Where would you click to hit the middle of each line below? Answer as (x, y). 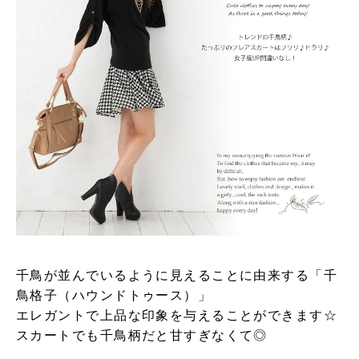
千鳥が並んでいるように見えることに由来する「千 (177, 276)
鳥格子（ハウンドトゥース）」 (114, 296)
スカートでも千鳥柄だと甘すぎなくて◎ (142, 336)
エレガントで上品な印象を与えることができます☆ (177, 316)
